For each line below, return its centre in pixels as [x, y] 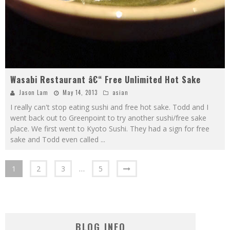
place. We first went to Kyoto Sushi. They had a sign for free [110, 129]
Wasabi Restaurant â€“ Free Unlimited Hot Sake [106, 80]
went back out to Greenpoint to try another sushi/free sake [108, 118]
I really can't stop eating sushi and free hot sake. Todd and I [109, 107]
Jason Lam [34, 93]
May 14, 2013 [80, 93]
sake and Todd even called [55, 140]
